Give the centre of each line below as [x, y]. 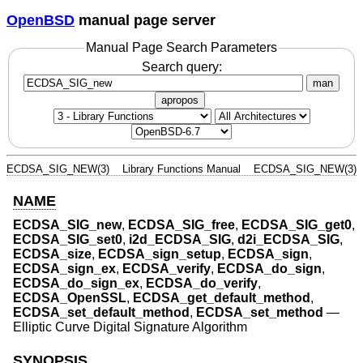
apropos [180, 100]
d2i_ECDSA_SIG [288, 240]
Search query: [181, 66]
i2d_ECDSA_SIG [180, 240]
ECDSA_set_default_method [101, 313]
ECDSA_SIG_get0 [297, 225]
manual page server [145, 20]
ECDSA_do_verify [202, 284]
